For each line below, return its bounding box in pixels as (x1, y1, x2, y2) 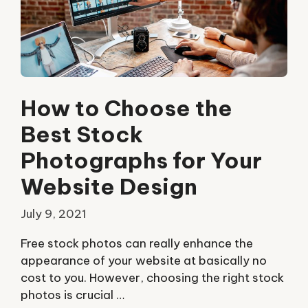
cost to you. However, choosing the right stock (21, 270, 284, 286)
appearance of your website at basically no (21, 253, 267, 269)
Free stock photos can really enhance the (21, 236, 253, 252)
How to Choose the (21, 94, 232, 122)
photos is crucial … (21, 287, 124, 303)
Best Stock (21, 120, 143, 148)
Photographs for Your (21, 146, 262, 175)
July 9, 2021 (21, 206, 87, 221)
